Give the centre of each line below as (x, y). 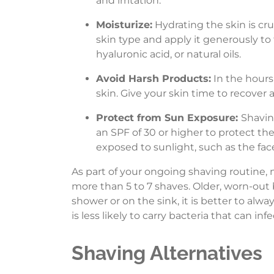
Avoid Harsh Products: (154, 79)
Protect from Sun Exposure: (168, 118)
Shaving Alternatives (167, 253)
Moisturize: (124, 25)
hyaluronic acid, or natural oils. (168, 54)
